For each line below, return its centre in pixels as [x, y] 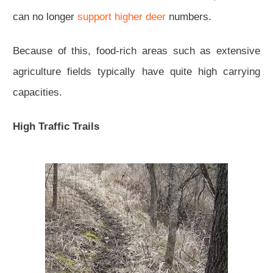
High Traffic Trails [56, 126]
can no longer [45, 16]
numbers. [189, 16]
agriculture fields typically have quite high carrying [136, 71]
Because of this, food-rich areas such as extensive [136, 51]
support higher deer [122, 16]
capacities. [37, 92]
